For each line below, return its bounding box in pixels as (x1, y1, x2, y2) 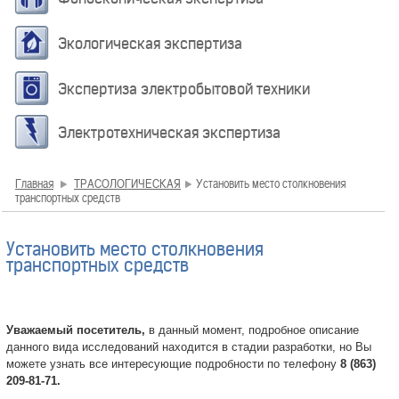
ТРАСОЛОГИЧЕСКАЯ (74, 175, 181, 191)
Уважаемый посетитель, (6, 323, 145, 337)
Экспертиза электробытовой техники (58, 79, 310, 99)
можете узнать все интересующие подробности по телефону (6, 357, 340, 370)
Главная (15, 175, 53, 191)
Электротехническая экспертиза (58, 123, 281, 142)
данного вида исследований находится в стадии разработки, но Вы (6, 340, 371, 354)
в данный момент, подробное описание (145, 323, 359, 337)
